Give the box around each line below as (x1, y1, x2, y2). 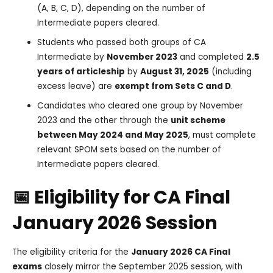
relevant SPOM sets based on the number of (37, 144, 222, 156)
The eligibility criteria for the (12, 246, 131, 258)
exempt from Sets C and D (115, 80, 232, 93)
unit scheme (171, 115, 226, 127)
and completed (177, 51, 247, 63)
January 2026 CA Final (131, 246, 230, 258)
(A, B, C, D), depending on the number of (37, 2, 206, 15)
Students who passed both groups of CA (37, 37, 207, 49)
